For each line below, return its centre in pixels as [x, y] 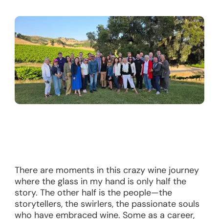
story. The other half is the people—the [93, 192]
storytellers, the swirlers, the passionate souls [107, 204]
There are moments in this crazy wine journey [107, 170]
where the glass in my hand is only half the [100, 181]
